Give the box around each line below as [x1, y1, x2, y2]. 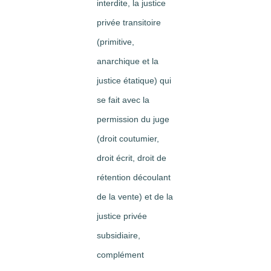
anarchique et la [97, 56, 158, 66]
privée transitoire [97, 18, 161, 27]
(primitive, [97, 37, 134, 47]
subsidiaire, [97, 230, 140, 240]
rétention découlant [97, 172, 171, 182]
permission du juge [97, 114, 169, 124]
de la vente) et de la [97, 192, 173, 201]
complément [97, 250, 144, 260]
